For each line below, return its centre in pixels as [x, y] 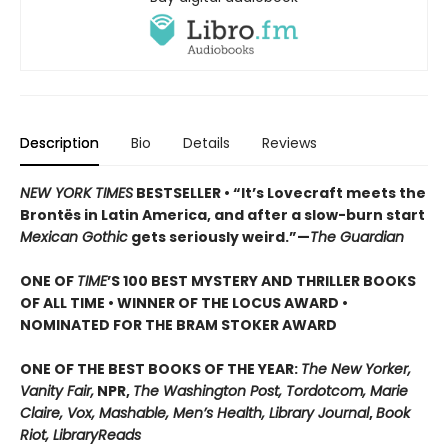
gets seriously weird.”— [219, 237]
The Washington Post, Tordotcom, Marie [270, 391]
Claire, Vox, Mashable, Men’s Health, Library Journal [194, 413]
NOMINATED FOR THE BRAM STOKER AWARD [178, 325]
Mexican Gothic [74, 237]
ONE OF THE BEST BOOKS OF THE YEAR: [160, 369]
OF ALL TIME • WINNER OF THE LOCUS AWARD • [184, 303]
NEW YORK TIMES [76, 193]
